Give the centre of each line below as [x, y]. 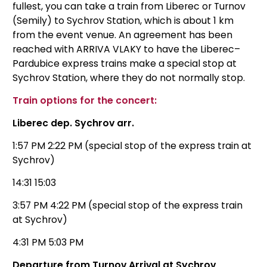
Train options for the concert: [85, 100]
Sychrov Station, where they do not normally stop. [129, 77]
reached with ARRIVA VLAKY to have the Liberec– [126, 49]
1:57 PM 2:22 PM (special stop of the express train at [132, 145]
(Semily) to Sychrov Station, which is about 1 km [123, 20]
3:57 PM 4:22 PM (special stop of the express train [128, 205]
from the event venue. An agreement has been [122, 35]
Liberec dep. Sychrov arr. [73, 123]
